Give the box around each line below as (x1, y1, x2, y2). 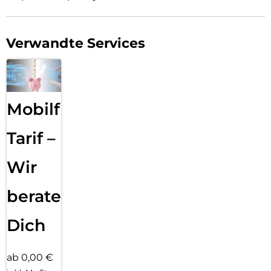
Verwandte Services (6, 34, 145, 51)
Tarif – (7, 128, 56, 149)
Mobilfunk (7, 99, 93, 120)
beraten (7, 186, 73, 207)
